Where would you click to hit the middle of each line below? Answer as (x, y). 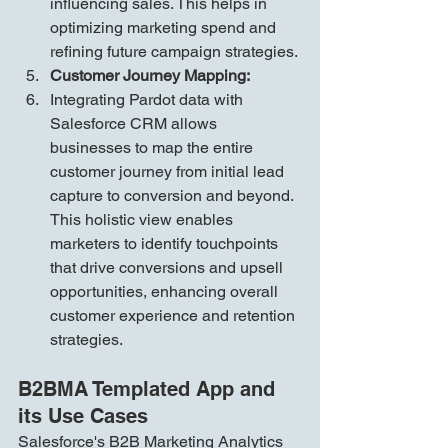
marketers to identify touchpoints (166, 244)
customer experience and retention (174, 316)
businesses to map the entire (153, 148)
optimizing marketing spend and (165, 28)
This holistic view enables (143, 220)
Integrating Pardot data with (148, 100)
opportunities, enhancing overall (166, 292)
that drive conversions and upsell (168, 268)
